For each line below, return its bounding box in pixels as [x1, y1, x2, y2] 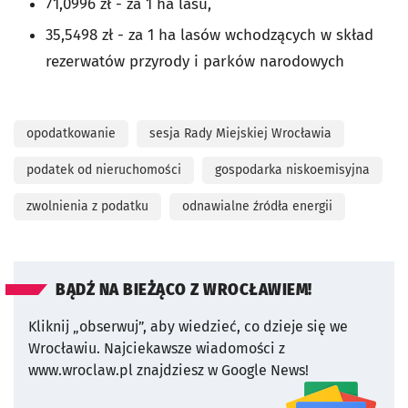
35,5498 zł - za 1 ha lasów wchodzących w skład [46, 25, 373, 46]
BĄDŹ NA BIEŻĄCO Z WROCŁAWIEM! [56, 280, 312, 301]
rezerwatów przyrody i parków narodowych [46, 52, 344, 72]
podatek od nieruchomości [26, 162, 181, 178]
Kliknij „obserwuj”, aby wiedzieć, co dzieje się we [28, 318, 348, 336]
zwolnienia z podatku [26, 199, 148, 215]
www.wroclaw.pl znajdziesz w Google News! [28, 362, 309, 380]
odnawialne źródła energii [182, 199, 332, 215]
